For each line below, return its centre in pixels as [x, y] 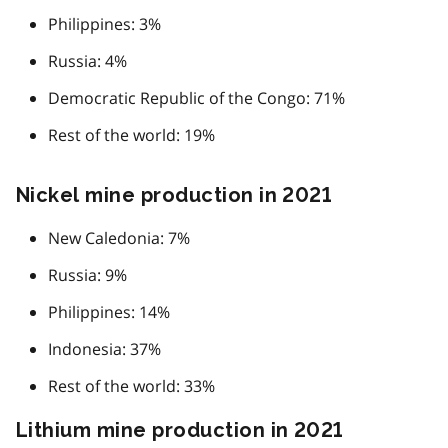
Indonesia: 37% [104, 348]
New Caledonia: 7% [119, 237]
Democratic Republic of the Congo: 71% [196, 97]
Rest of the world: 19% [131, 134]
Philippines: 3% [104, 23]
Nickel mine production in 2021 [174, 194]
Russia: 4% [87, 60]
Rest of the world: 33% [131, 385]
